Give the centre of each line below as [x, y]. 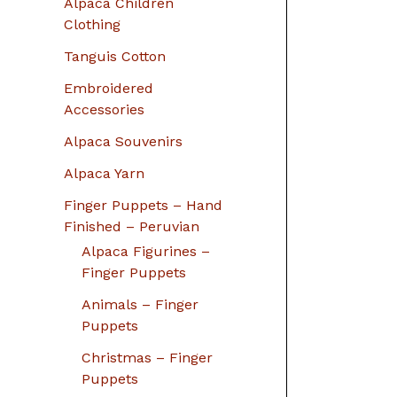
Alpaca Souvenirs [123, 141]
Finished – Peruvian [132, 226]
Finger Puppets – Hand [143, 205]
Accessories [104, 109]
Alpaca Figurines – [146, 251]
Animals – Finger [140, 304]
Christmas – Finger [147, 357]
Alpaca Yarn [104, 173]
